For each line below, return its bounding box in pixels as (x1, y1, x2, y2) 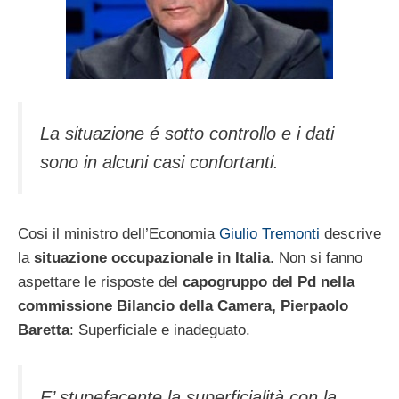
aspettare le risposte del (18, 273, 183, 291)
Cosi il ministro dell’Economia (18, 225, 219, 243)
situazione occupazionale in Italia (34, 249, 270, 267)
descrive (320, 225, 381, 243)
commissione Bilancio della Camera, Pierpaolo (18, 297, 348, 315)
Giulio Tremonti (219, 225, 320, 243)
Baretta (18, 322, 69, 339)
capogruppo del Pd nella (183, 273, 354, 291)
